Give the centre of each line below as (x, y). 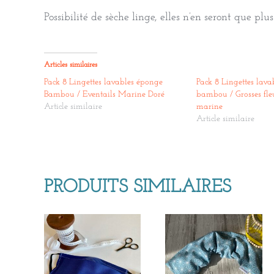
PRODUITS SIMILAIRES (138, 188)
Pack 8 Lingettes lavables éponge (103, 83)
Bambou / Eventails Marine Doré (104, 95)
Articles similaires (71, 65)
